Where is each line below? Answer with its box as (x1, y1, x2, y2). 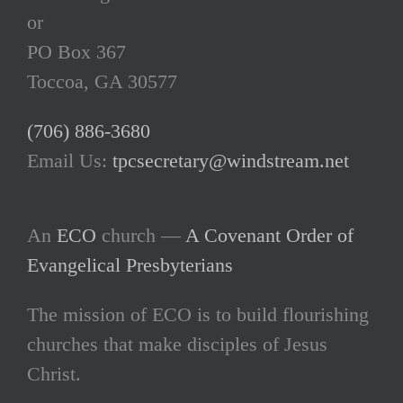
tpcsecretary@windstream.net (112, 148, 349, 172)
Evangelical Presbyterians (27, 253, 233, 276)
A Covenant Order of (185, 223, 354, 246)
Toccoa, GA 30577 (27, 69, 177, 93)
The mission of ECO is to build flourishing (27, 302, 369, 326)
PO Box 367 (27, 40, 126, 63)
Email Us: (27, 148, 112, 172)
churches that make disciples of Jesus (27, 332, 327, 355)
